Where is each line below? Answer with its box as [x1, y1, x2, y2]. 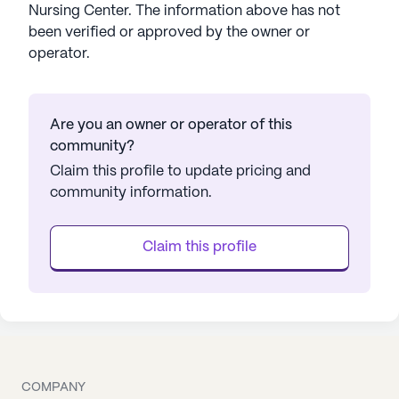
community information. [50, 186, 212, 199]
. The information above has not [128, 4, 340, 18]
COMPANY [21, 381, 85, 394]
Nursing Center [28, 4, 128, 18]
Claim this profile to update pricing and [50, 165, 311, 178]
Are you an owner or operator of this [50, 118, 292, 132]
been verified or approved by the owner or [28, 26, 310, 39]
